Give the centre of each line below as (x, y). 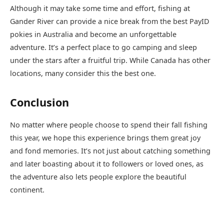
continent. (27, 190)
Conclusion (39, 102)
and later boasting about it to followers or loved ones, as (107, 164)
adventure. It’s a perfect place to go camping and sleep (103, 47)
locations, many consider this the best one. (83, 73)
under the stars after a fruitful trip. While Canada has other (110, 60)
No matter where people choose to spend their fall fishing (109, 125)
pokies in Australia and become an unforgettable (93, 34)
